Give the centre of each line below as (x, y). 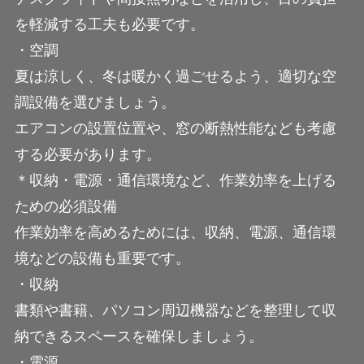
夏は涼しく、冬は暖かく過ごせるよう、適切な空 (175, 76)
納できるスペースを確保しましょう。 (139, 336)
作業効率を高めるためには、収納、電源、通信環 (175, 232)
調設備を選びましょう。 (95, 102)
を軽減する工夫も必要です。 (109, 24)
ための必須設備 (65, 206)
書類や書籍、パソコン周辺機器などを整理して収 (175, 310)
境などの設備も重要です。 (102, 258)
